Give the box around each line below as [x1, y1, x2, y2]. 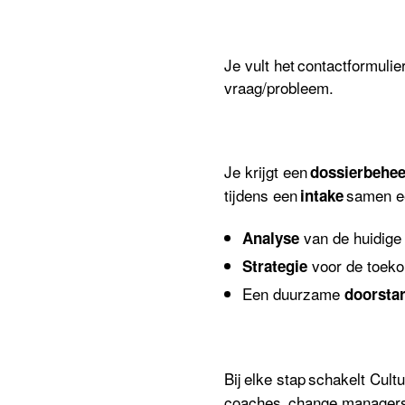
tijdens [224, 183, 269, 206]
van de [299, 226, 354, 249]
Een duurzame [242, 282, 345, 305]
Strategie [242, 255, 308, 277]
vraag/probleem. [224, 76, 337, 99]
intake [300, 184, 344, 206]
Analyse [242, 227, 300, 249]
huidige [353, 226, 402, 249]
